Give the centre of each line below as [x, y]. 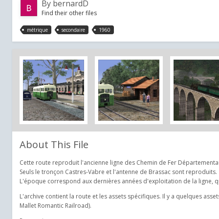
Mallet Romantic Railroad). [55, 206]
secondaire [73, 30]
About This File [54, 144]
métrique [37, 30]
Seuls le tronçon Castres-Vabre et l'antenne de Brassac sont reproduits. [118, 172]
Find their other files [69, 13]
